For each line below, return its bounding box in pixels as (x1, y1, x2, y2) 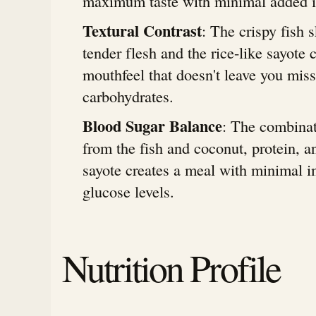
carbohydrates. (83, 85, 174, 107)
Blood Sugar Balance (83, 114, 223, 138)
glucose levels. (83, 180, 175, 202)
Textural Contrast (83, 19, 202, 43)
